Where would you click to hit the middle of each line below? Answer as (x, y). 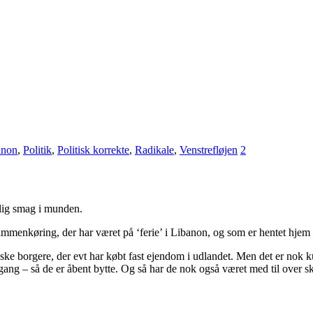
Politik (37, 150)
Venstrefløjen (209, 150)
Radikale (154, 150)
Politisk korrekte (93, 150)
